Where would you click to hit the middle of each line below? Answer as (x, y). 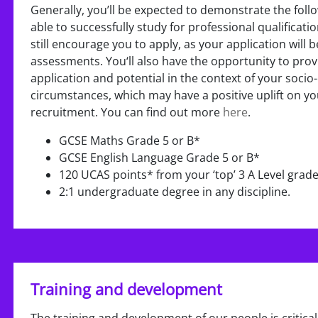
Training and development (126, 289)
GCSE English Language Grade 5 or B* (159, 158)
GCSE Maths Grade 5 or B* (129, 141)
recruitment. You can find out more (126, 112)
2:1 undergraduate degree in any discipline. (174, 192)
